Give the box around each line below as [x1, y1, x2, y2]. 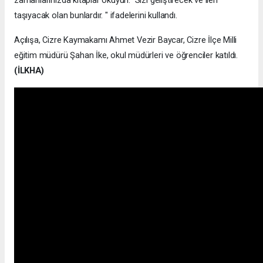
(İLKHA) [14, 65, 44, 76]
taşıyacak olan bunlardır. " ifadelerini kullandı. [14, 10, 177, 21]
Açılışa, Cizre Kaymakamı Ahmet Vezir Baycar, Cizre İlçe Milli [14, 35, 237, 46]
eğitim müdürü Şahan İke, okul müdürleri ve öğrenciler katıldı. [14, 50, 238, 61]
